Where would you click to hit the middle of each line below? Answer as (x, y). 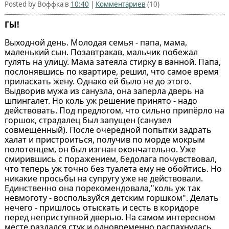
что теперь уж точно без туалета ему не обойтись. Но (113, 169)
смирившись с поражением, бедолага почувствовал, (110, 159)
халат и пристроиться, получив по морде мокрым (105, 140)
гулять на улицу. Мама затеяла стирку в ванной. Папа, (112, 62)
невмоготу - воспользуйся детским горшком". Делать (111, 198)
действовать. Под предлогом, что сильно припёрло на (114, 111)
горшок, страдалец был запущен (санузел (88, 120)
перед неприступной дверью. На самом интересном (110, 217)
